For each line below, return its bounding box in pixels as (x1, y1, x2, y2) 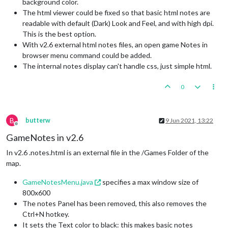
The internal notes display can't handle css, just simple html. (22, 62, 212, 71)
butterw (25, 117, 50, 125)
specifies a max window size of (101, 178, 198, 187)
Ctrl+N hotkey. (22, 210, 69, 219)
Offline (16, 124, 35, 132)
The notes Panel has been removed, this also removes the (22, 199, 207, 208)
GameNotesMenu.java (22, 178, 93, 187)
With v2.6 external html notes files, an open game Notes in (22, 40, 208, 49)
